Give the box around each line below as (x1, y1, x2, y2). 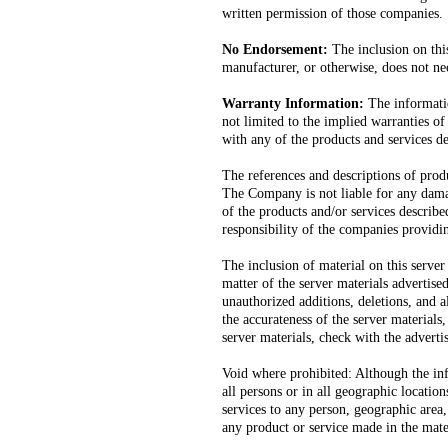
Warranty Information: (222, 96, 364, 111)
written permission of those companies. (222, 6, 443, 21)
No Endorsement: (222, 42, 328, 57)
